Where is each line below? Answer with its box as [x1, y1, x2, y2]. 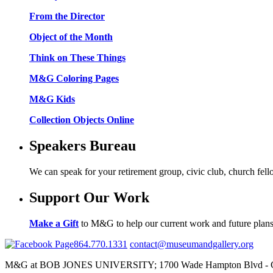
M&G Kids [29, 93, 75, 104]
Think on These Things [29, 52, 126, 63]
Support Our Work [29, 189, 149, 205]
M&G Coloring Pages [29, 73, 119, 83]
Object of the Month [29, 31, 113, 42]
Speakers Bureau [29, 137, 136, 154]
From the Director [29, 10, 105, 21]
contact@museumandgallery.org [130, 238, 253, 249]
